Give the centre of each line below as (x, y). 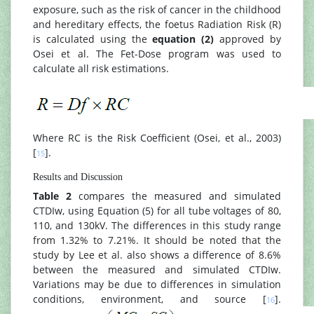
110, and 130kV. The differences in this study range (157, 225)
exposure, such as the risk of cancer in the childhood (157, 9)
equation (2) (183, 39)
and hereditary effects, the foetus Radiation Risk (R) (157, 24)
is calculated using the (93, 39)
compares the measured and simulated (180, 196)
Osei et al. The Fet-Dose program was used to (157, 53)
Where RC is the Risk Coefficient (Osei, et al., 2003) (157, 137)
